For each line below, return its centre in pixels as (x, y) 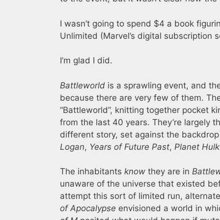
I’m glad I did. (86, 61)
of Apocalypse (88, 208)
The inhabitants (92, 172)
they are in (169, 172)
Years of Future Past (129, 147)
